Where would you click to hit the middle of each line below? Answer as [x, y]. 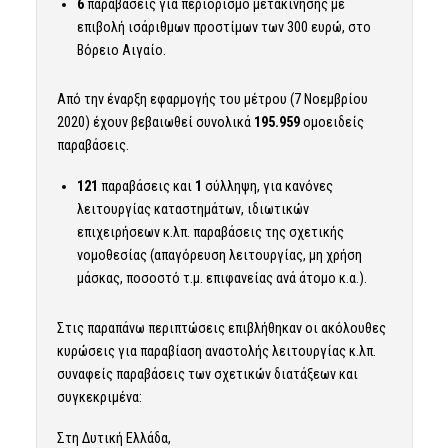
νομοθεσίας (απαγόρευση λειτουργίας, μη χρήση [219, 255]
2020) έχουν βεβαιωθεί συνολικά [155, 122]
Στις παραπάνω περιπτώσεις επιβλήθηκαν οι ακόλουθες [221, 328]
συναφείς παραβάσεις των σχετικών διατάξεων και [207, 374]
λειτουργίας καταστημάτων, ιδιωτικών [192, 209]
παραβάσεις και [146, 186]
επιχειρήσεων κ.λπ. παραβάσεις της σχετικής [210, 232]
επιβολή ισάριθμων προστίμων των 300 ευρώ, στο [223, 26]
